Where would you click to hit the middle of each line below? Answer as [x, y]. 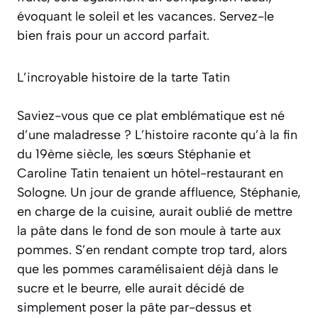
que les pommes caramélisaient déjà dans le [148, 269]
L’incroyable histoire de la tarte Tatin [124, 77]
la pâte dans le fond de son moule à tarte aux [149, 231]
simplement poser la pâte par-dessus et [134, 307]
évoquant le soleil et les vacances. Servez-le [146, 16]
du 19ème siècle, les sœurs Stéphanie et [134, 154]
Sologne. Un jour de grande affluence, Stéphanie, [159, 192]
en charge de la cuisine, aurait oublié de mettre [155, 212]
